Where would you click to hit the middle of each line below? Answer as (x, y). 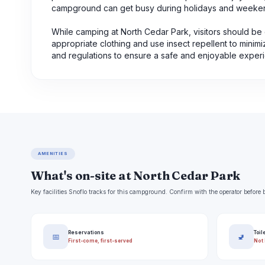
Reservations (86, 232)
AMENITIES (53, 154)
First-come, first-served (100, 240)
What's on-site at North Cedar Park (136, 176)
